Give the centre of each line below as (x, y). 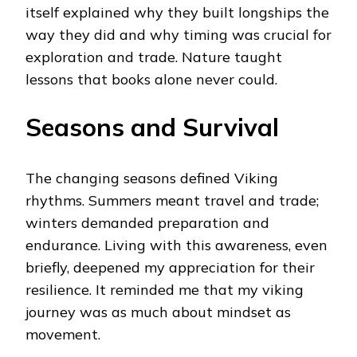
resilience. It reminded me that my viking (165, 290)
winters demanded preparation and (147, 223)
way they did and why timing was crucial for (178, 35)
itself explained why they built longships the (177, 13)
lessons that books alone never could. (151, 80)
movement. (63, 335)
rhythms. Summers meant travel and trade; (172, 201)
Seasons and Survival (152, 127)
